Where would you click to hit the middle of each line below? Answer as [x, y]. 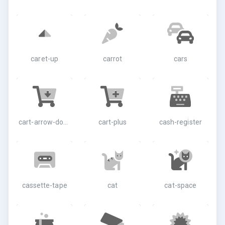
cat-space [181, 185]
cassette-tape [44, 185]
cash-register [180, 122]
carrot [113, 59]
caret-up [45, 59]
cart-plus [113, 122]
